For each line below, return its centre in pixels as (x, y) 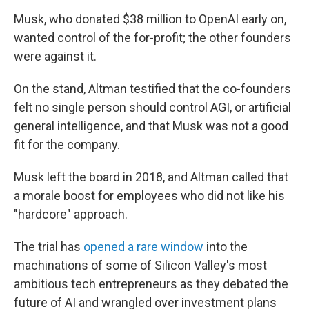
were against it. (55, 56)
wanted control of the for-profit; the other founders (152, 37)
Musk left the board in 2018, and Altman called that (151, 177)
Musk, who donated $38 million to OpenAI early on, (150, 19)
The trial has (49, 246)
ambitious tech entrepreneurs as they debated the (151, 283)
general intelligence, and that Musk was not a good (151, 126)
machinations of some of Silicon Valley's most (140, 265)
